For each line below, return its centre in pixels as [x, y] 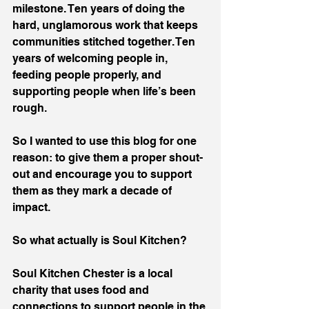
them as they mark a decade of [93, 191]
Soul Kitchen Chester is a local [94, 273]
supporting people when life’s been [106, 91]
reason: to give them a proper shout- [108, 158]
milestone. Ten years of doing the [100, 9]
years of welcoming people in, [91, 58]
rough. [30, 108]
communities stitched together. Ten [105, 42]
